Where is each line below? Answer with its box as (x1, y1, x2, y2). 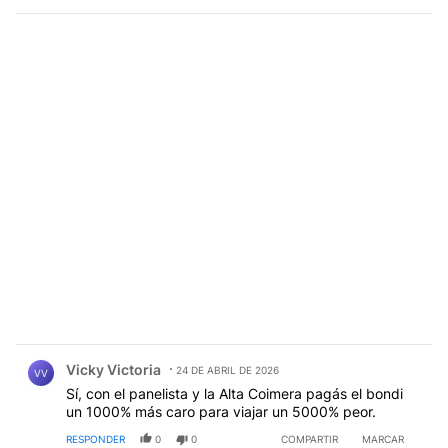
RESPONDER (66, 433, 125, 446)
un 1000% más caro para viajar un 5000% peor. (66, 403, 376, 421)
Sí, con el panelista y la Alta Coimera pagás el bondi (66, 385, 403, 403)
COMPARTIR (281, 433, 338, 446)
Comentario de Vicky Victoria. (16, 345, 244, 365)
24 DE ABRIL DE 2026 (176, 364, 279, 377)
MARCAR (361, 433, 404, 446)
